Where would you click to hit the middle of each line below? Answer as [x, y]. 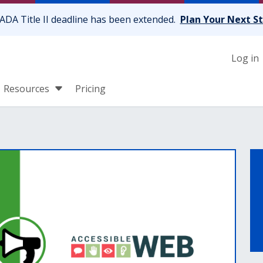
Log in [245, 58]
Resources [28, 89]
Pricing [90, 89]
